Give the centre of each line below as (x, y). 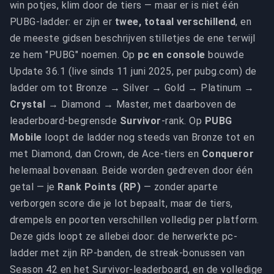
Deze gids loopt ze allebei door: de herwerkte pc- (124, 236)
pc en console (172, 55)
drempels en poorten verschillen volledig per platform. (135, 220)
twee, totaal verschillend (175, 22)
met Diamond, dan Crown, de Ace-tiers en (106, 154)
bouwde (225, 55)
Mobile (26, 137)
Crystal (28, 104)
